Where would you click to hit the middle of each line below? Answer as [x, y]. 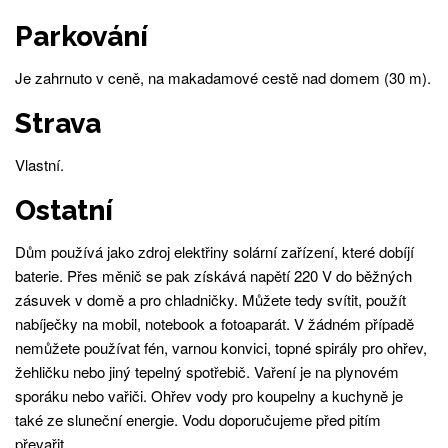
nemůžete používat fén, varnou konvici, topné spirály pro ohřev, [221, 347]
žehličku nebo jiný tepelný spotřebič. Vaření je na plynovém [207, 371]
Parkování [81, 37]
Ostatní [64, 210]
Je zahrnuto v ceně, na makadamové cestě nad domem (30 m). [223, 78]
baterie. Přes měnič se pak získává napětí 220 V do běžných [213, 275]
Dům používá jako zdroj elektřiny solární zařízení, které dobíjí [214, 251]
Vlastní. [39, 165]
